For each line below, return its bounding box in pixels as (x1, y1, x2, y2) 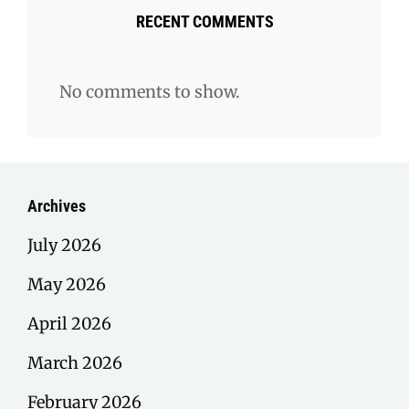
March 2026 (27, 352, 122, 374)
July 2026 (27, 235, 101, 257)
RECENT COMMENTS (135, 12, 274, 32)
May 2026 (27, 274, 106, 296)
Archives (27, 196, 86, 216)
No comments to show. (59, 81, 240, 103)
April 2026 (27, 313, 111, 335)
